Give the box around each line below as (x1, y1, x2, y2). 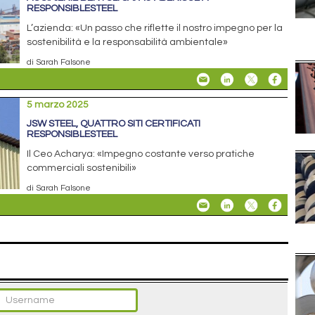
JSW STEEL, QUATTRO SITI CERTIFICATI (27, 118, 201, 129)
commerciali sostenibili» (27, 162, 137, 173)
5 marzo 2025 (27, 99, 89, 110)
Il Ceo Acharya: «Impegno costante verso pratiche (27, 148, 255, 159)
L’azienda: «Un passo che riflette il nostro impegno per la (27, 22, 283, 33)
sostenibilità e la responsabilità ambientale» (27, 37, 229, 47)
